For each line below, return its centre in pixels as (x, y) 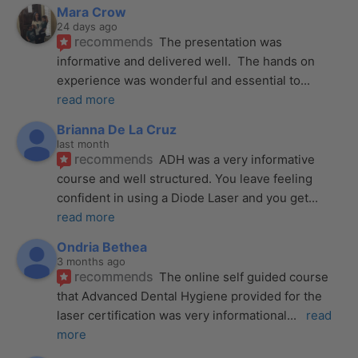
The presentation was (221, 42)
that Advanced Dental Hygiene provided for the (190, 296)
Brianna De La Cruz (117, 129)
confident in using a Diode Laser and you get (183, 197)
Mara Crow (92, 12)
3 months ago (91, 261)
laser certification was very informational (172, 315)
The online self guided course (244, 276)
